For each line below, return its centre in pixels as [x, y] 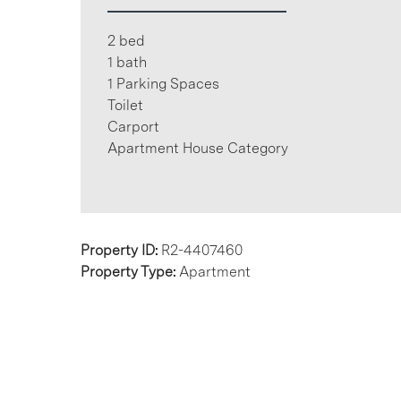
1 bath [127, 62]
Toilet [125, 105]
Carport [133, 127]
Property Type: [130, 272]
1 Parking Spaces [163, 84]
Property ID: [121, 250]
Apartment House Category [198, 148]
